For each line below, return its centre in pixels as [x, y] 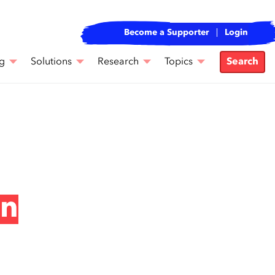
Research [118, 62]
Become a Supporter [167, 33]
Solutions [51, 62]
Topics [179, 62]
